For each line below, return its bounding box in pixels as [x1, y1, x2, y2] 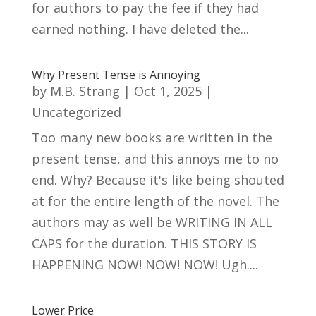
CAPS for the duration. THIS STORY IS [31, 235, 257, 252]
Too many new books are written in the [31, 129, 272, 146]
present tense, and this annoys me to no [31, 150, 279, 167]
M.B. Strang [49, 83, 120, 99]
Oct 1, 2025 [133, 83, 202, 99]
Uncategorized [31, 104, 121, 121]
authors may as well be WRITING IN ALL [31, 214, 272, 231]
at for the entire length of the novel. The [31, 193, 279, 209]
